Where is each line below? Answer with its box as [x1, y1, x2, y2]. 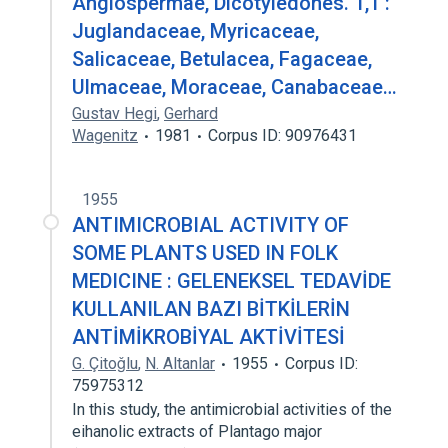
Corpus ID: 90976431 [208, 126, 357, 145]
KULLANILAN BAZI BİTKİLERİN [72, 297, 350, 321]
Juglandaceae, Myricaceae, [72, 19, 319, 43]
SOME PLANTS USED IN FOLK [72, 241, 338, 265]
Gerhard [164, 104, 218, 123]
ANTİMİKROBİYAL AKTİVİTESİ [72, 325, 345, 349]
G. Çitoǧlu [72, 354, 138, 373]
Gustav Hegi [72, 104, 157, 123]
